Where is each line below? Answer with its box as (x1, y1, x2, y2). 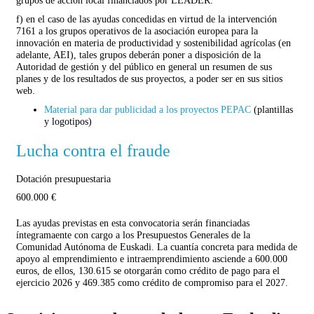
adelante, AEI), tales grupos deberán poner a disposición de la (16, 48, 261, 60)
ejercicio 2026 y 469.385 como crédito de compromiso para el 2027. (16, 276, 288, 288)
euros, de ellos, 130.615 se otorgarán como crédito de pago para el (16, 264, 280, 276)
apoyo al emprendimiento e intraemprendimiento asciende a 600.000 (16, 252, 287, 264)
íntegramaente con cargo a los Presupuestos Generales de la (16, 228, 250, 240)
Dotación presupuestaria (16, 172, 111, 184)
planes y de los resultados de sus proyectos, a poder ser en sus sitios (16, 72, 282, 84)
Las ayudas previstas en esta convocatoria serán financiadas (16, 217, 250, 228)
